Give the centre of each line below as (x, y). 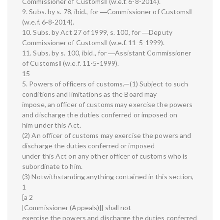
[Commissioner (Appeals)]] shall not (77, 208)
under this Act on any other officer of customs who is (105, 156)
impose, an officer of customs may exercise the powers (108, 105)
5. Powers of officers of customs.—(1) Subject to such (105, 84)
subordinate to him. (52, 166)
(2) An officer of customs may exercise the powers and (107, 136)
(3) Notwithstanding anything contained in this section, (108, 177)
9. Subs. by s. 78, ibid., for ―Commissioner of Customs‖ (107, 12)
